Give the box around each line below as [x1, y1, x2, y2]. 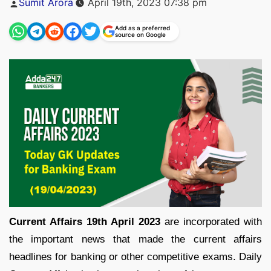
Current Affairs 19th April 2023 [9, 215, 160, 227]
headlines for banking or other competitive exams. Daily [9, 250, 262, 263]
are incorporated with [160, 215, 262, 227]
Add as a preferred [115, 24, 170, 31]
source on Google [115, 30, 166, 38]
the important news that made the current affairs [9, 233, 262, 245]
